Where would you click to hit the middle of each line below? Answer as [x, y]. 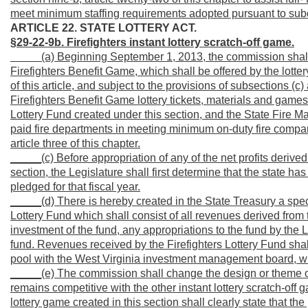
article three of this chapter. [75, 143]
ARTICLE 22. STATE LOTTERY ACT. [103, 28]
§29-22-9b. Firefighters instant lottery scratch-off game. [152, 42]
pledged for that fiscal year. [75, 187]
